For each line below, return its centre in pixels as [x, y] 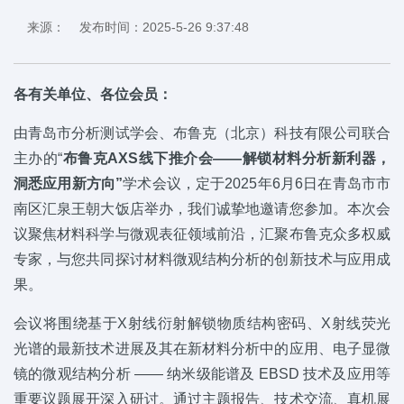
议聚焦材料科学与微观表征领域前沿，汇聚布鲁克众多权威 [202, 234]
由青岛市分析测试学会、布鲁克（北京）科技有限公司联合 [202, 133]
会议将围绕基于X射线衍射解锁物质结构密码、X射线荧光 [202, 323]
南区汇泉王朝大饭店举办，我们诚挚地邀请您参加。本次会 [202, 208]
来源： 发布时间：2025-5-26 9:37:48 [138, 27]
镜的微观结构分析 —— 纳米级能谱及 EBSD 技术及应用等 [202, 373]
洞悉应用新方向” [69, 183]
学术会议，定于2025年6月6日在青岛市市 [257, 183]
